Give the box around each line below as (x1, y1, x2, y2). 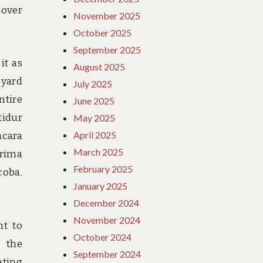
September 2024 (73, 248, 141, 259)
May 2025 (73, 112, 116, 123)
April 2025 (73, 129, 117, 140)
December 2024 (73, 197, 140, 208)
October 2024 (73, 231, 132, 242)
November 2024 (73, 214, 141, 225)
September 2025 (73, 43, 141, 55)
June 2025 (73, 95, 115, 106)
